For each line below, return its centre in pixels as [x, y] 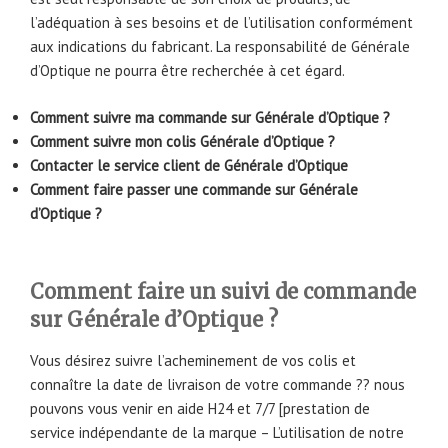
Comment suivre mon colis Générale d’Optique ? [182, 141]
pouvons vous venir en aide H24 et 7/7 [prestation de [200, 409]
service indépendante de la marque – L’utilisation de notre [217, 433]
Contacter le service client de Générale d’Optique [189, 165]
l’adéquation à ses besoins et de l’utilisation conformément [221, 23]
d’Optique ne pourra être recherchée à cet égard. [187, 71]
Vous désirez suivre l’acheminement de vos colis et [193, 361]
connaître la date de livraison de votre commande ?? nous [217, 385]
